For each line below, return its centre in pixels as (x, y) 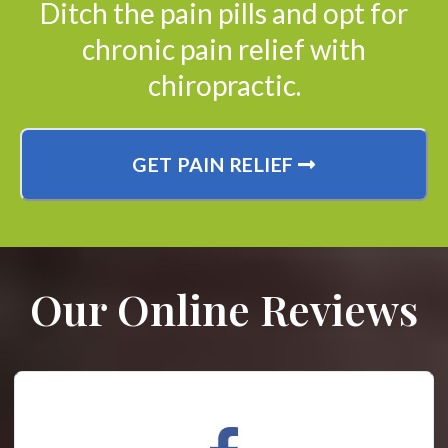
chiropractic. (224, 85)
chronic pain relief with (224, 49)
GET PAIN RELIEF (215, 165)
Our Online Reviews (224, 309)
